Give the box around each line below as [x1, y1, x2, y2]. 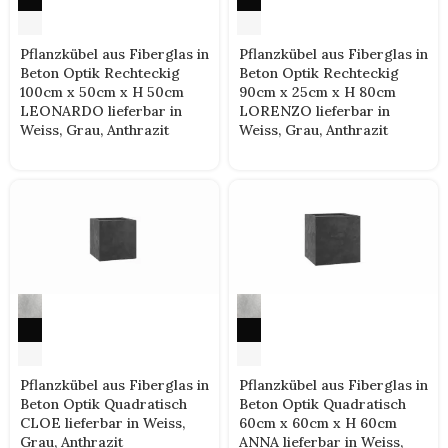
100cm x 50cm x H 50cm [20, 83, 184, 102]
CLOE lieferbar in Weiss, [20, 414, 185, 433]
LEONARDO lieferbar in [20, 102, 182, 121]
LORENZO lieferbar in [239, 102, 390, 121]
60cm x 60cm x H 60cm [239, 414, 397, 433]
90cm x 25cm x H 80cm [239, 83, 396, 102]
